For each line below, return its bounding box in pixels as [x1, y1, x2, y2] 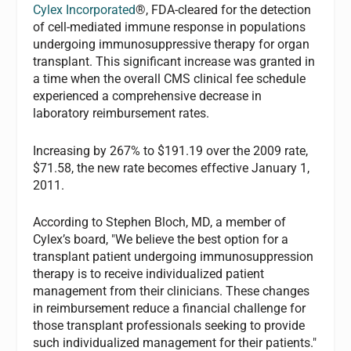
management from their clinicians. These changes [33, 284, 310, 299]
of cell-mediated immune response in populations [33, 20, 306, 34]
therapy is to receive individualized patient [33, 266, 265, 282]
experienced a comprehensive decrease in [33, 89, 262, 103]
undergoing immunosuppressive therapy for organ [33, 37, 310, 52]
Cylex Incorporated [33, 2, 136, 17]
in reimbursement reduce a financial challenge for [33, 301, 306, 317]
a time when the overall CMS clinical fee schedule [33, 71, 306, 86]
